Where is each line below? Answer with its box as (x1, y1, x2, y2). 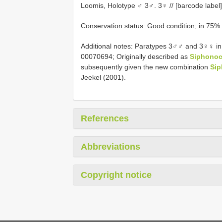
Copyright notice (81, 169, 152, 180)
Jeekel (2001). (81, 73, 126, 81)
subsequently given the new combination (81, 62, 210, 71)
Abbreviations (81, 141, 140, 152)
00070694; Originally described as (81, 52, 190, 60)
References (81, 113, 129, 123)
